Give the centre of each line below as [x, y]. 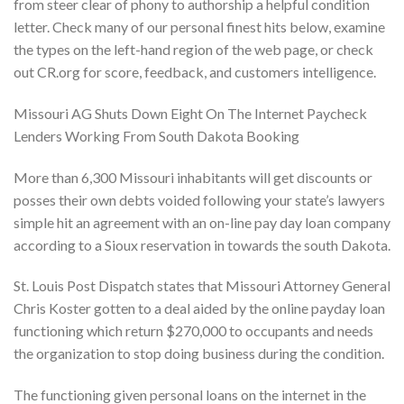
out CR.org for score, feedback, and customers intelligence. [195, 71]
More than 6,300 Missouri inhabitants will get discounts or [193, 177]
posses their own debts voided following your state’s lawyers [199, 199]
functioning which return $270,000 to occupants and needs [193, 331]
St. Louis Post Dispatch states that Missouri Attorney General [202, 286]
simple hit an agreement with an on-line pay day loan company [202, 222]
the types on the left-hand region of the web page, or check [193, 49]
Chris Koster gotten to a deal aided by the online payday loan [199, 308]
